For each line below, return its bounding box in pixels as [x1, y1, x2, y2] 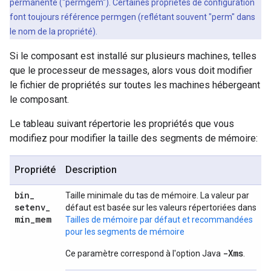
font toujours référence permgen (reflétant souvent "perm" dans [10, 12, 255, 22]
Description [65, 164, 117, 175]
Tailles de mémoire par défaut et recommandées [65, 215, 253, 224]
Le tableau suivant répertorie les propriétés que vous [10, 118, 234, 129]
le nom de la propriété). [10, 27, 97, 36]
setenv [15, 201, 45, 213]
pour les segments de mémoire [65, 227, 184, 237]
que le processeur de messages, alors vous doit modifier [10, 65, 252, 76]
